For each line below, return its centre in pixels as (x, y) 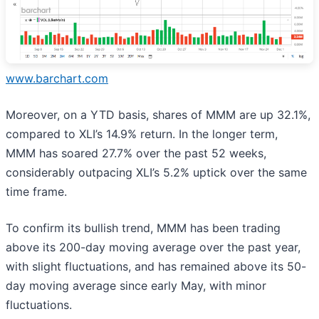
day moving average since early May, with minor (136, 286)
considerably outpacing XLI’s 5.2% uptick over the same (156, 173)
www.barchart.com (57, 79)
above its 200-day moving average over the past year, (153, 247)
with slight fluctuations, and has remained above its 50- (156, 267)
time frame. (38, 192)
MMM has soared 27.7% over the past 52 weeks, (136, 153)
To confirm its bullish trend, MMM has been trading (143, 228)
